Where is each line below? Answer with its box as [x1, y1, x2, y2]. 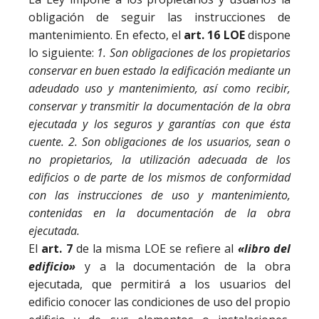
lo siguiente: [28, 44, 98, 61]
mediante [227, 62, 275, 78]
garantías [169, 115, 216, 132]
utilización [139, 151, 190, 167]
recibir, [256, 80, 291, 96]
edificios [28, 169, 69, 185]
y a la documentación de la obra [75, 258, 291, 274]
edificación [171, 62, 225, 78]
